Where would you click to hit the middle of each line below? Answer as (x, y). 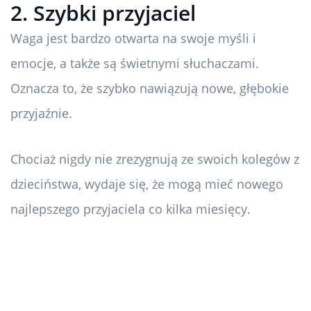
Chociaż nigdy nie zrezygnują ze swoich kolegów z (155, 159)
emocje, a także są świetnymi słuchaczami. (135, 64)
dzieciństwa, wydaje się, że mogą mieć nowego (147, 184)
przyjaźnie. (41, 114)
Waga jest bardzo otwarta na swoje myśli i (133, 39)
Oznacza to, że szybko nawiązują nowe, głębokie (150, 89)
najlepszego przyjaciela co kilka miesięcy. (131, 209)
